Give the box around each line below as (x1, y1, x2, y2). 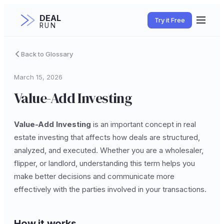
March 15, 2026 (14, 73, 62, 81)
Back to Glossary (21, 49, 73, 58)
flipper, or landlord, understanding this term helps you (14, 158, 195, 168)
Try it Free (154, 15, 185, 24)
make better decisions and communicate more (14, 171, 174, 181)
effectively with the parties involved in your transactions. (14, 184, 206, 194)
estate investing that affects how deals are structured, (14, 132, 200, 142)
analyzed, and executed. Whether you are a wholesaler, (14, 145, 203, 155)
